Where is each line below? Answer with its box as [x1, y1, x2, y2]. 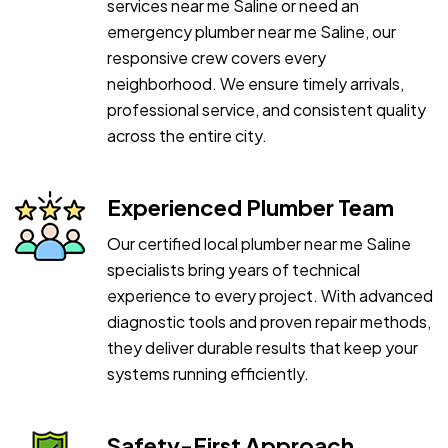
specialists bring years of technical [107, 258, 360, 280]
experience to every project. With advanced [107, 284, 433, 306]
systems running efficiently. [107, 362, 309, 384]
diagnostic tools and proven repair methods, [107, 310, 431, 332]
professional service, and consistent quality [107, 98, 426, 120]
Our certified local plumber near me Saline [107, 232, 411, 254]
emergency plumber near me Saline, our [107, 20, 396, 42]
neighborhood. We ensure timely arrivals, [107, 72, 404, 94]
